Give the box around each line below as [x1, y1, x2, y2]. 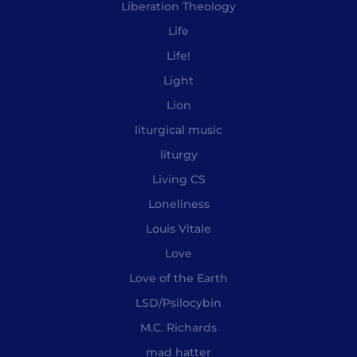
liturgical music [135, 123, 222, 138]
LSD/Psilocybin [135, 296, 222, 311]
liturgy [159, 147, 198, 163]
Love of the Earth [129, 271, 228, 286]
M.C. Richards [140, 320, 217, 335]
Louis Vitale [146, 222, 211, 237]
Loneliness [147, 197, 210, 212]
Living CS [151, 172, 206, 187]
